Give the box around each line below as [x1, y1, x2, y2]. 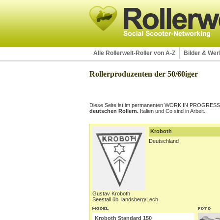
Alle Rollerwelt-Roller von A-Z [93, 50, 175, 56]
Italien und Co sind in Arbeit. [138, 108, 205, 114]
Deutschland [149, 138, 179, 144]
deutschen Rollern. [89, 108, 138, 114]
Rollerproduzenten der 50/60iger [89, 70, 198, 78]
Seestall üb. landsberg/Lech [92, 196, 158, 202]
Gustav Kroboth [92, 191, 130, 196]
